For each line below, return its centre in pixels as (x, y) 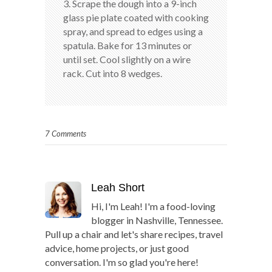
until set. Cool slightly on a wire (127, 59)
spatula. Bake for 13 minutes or (127, 45)
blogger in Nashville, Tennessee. (157, 220)
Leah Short (118, 187)
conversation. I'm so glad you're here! (122, 262)
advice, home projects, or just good (117, 248)
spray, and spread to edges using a (133, 31)
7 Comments (66, 133)
